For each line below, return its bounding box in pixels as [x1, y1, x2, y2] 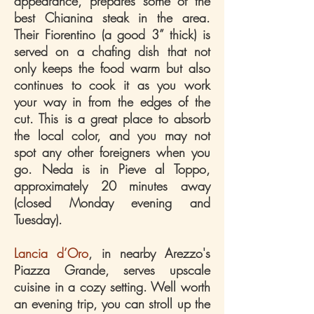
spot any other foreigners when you [14, 144, 210, 161]
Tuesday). [14, 211, 62, 228]
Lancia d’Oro [14, 245, 88, 261]
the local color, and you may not [14, 127, 210, 144]
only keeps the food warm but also [14, 60, 210, 76]
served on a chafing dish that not [14, 43, 210, 60]
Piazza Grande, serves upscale [14, 261, 210, 278]
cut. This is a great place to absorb [14, 110, 210, 127]
